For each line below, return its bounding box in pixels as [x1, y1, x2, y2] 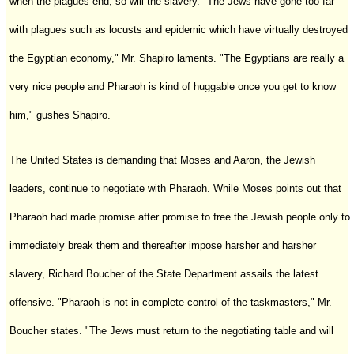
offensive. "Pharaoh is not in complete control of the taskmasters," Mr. [9, 296, 332, 308]
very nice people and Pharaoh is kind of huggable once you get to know [9, 80, 336, 92]
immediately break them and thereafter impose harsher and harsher [9, 239, 316, 251]
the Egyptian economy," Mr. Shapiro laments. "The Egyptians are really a [9, 51, 344, 64]
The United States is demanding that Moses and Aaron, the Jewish [9, 153, 315, 166]
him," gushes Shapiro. [9, 108, 111, 121]
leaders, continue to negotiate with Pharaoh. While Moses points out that [9, 182, 341, 194]
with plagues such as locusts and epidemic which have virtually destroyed [9, 23, 348, 36]
